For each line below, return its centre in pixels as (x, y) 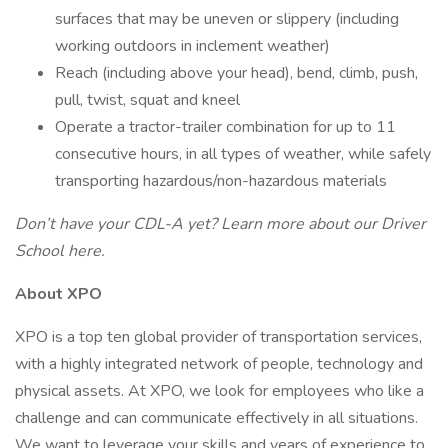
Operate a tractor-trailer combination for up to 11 (225, 127)
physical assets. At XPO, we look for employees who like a (219, 391)
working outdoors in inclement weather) (192, 46)
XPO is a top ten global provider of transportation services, (218, 337)
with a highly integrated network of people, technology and (219, 364)
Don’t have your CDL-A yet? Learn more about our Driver (220, 224)
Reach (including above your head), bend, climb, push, (236, 73)
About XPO (58, 294)
